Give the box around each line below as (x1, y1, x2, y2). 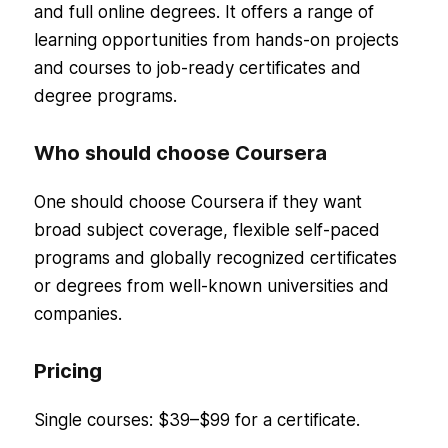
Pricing (33, 358, 102, 383)
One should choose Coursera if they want (33, 191, 362, 212)
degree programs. (33, 85, 177, 106)
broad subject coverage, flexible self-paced (33, 219, 380, 240)
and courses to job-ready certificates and (33, 57, 361, 78)
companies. (33, 303, 122, 324)
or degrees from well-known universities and (33, 275, 389, 296)
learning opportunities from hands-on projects (33, 29, 399, 50)
